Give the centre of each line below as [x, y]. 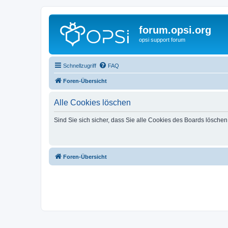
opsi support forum [162, 40]
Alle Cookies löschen [92, 102]
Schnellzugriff [80, 65]
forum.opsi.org [175, 30]
